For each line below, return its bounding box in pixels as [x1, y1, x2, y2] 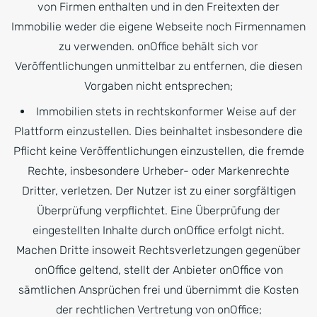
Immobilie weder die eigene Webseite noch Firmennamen [11, 20, 306, 33]
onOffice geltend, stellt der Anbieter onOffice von [34, 263, 283, 277]
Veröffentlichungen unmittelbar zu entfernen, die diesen [15, 59, 302, 73]
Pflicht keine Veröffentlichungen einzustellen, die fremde [13, 144, 304, 158]
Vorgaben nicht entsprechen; [84, 79, 233, 93]
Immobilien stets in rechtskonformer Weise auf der [36, 105, 296, 118]
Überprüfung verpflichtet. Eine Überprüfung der [37, 204, 280, 217]
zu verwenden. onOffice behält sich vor [59, 40, 258, 53]
